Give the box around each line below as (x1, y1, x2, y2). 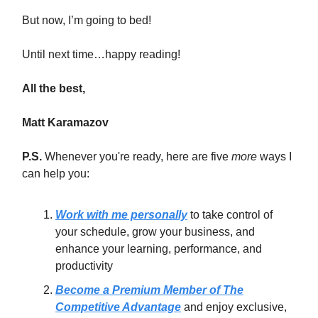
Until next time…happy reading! (22, 48, 180, 60)
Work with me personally (55, 208, 187, 221)
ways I (257, 150, 292, 163)
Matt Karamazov (22, 116, 109, 128)
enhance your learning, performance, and (55, 242, 262, 255)
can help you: (22, 167, 89, 180)
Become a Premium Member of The (55, 283, 243, 296)
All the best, (22, 82, 85, 94)
